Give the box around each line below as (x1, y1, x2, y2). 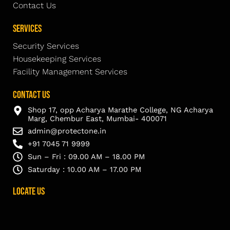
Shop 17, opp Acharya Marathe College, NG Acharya (27, 105, 213, 115)
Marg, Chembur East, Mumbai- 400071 (27, 114, 167, 124)
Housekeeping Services (13, 54, 101, 64)
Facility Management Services (13, 67, 127, 77)
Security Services (13, 41, 79, 51)
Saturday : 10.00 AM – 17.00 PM (27, 165, 141, 175)
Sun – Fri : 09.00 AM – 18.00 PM (27, 152, 145, 162)
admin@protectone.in (27, 126, 106, 136)
